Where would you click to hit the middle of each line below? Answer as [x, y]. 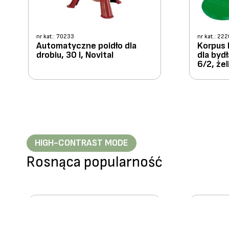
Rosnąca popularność [95, 163]
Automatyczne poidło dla [87, 45]
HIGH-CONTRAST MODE [82, 143]
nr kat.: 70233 [55, 36]
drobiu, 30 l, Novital [75, 55]
